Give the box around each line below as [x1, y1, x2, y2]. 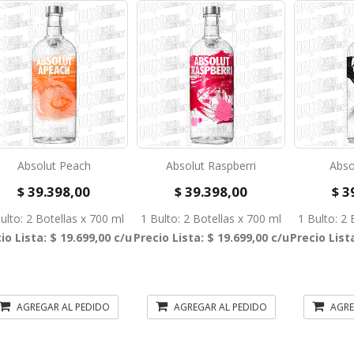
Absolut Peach [17, 158, 91, 173]
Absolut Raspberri [166, 158, 257, 173]
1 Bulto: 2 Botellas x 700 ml [141, 211, 282, 226]
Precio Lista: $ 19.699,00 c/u [133, 230, 289, 245]
